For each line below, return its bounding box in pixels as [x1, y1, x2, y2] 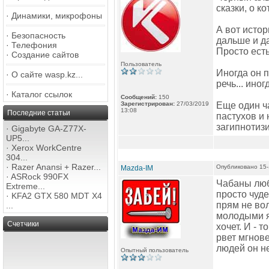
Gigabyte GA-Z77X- [11, 124, 86, 133]
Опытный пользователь [121, 247, 189, 253]
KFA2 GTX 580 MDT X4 [11, 191, 102, 201]
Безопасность [11, 31, 65, 40]
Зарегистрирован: [121, 100, 175, 107]
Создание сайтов [11, 50, 79, 59]
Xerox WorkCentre [11, 143, 82, 153]
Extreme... [6, 181, 45, 191]
